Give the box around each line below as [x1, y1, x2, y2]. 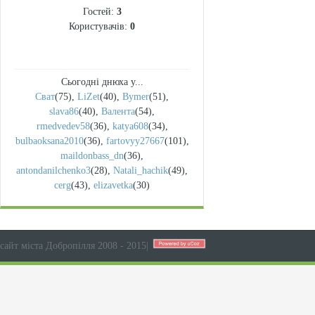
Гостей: [82, 6, 117, 17]
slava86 [49, 106, 79, 117]
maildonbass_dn [60, 150, 124, 161]
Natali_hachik [113, 165, 168, 176]
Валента [101, 106, 135, 117]
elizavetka [94, 180, 133, 191]
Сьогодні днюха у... [60, 77, 143, 87]
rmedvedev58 [36, 121, 90, 131]
